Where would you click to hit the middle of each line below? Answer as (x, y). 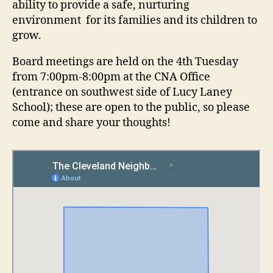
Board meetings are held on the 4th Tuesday (125, 62)
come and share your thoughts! (91, 122)
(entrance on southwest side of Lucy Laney (122, 92)
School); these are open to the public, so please (131, 107)
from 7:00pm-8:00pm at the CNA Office (111, 77)
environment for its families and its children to (135, 20)
